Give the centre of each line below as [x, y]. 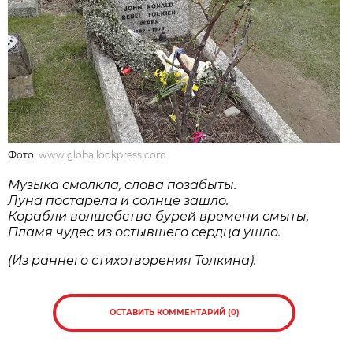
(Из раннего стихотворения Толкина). [132, 260]
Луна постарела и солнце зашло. [119, 200]
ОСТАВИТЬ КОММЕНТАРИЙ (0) [174, 312]
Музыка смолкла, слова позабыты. [123, 184]
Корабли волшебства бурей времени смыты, [159, 216]
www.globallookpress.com [103, 154]
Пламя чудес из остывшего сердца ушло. [145, 232]
